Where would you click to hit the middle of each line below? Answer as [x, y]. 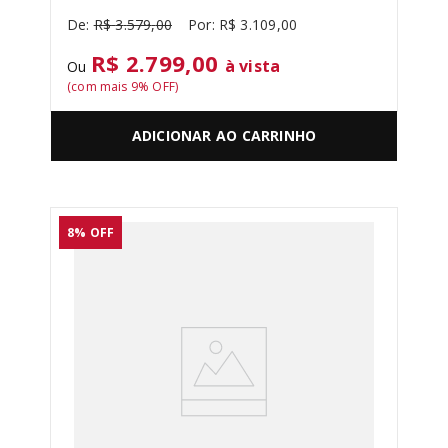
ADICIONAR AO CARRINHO [224, 136]
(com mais [99, 86]
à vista [252, 66]
